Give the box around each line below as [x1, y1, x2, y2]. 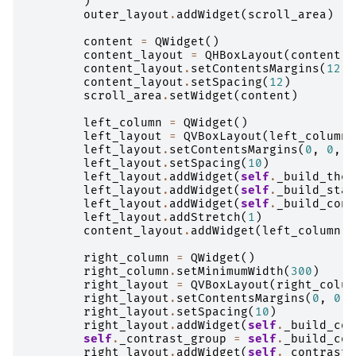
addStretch [169, 210, 241, 224]
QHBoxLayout [205, 48, 284, 62]
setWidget [169, 88, 234, 103]
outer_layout [83, 7, 169, 21]
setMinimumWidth [176, 264, 284, 278]
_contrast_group [119, 331, 226, 346]
